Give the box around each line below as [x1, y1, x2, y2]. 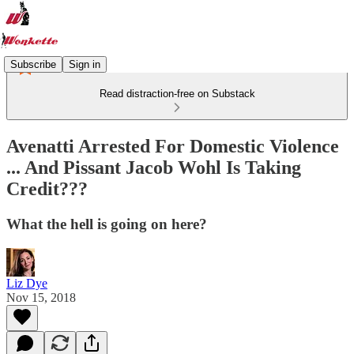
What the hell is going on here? [6, 215, 207, 232]
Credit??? [6, 178, 88, 199]
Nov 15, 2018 [6, 290, 76, 304]
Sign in [69, 58, 100, 70]
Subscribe [10, 58, 56, 70]
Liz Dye [6, 276, 47, 290]
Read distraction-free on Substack [99, 88, 255, 100]
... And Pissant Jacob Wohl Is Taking [6, 156, 301, 178]
